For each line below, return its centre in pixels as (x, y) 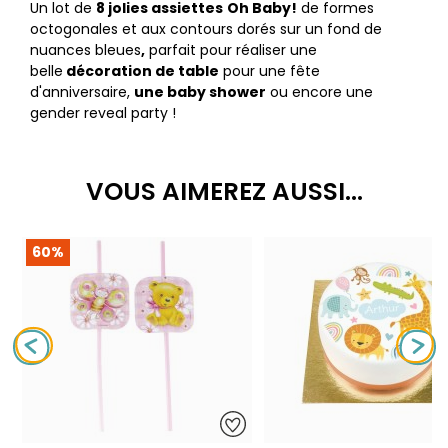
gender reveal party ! (103, 113)
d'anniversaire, (82, 92)
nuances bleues (85, 50)
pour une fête (269, 71)
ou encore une (319, 92)
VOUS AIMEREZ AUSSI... (224, 191)
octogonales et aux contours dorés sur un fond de (206, 29)
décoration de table (141, 71)
